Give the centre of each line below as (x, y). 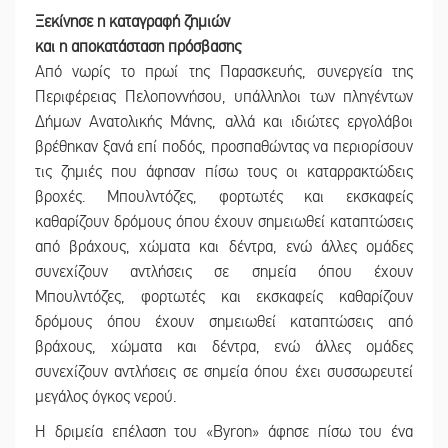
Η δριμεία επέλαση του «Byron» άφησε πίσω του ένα (224, 432)
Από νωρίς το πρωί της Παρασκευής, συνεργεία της (224, 72)
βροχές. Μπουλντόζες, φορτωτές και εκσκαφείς (224, 197)
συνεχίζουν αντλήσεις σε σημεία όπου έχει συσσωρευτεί (224, 372)
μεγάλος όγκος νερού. (105, 397)
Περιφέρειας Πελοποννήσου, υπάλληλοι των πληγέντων (224, 97)
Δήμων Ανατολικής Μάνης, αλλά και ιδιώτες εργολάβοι (224, 122)
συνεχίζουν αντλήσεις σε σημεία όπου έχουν (224, 272)
